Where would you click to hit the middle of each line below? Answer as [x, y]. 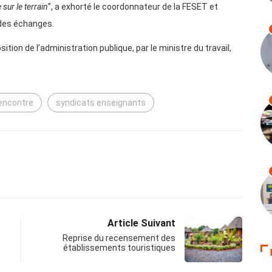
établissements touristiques [119, 248]
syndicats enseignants [101, 103]
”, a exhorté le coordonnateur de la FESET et [133, 7]
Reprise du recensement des [119, 238]
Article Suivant [141, 223]
